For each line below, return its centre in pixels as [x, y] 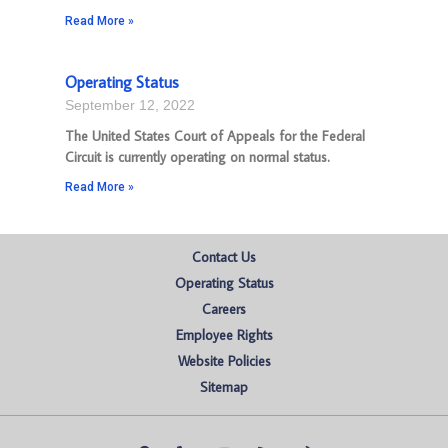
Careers [224, 309]
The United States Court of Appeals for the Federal [215, 136]
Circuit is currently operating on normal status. [197, 157]
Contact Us [224, 257]
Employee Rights [224, 335]
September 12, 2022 [130, 105]
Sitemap [224, 387]
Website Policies [224, 361]
